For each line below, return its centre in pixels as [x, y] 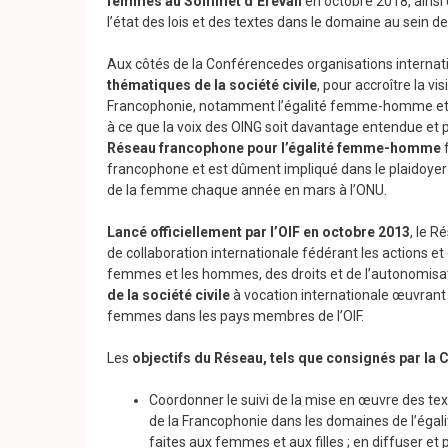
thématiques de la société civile [212, 85]
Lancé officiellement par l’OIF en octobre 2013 [258, 232]
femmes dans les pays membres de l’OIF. [235, 316]
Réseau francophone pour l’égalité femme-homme [274, 148]
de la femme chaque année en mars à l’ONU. [247, 190]
